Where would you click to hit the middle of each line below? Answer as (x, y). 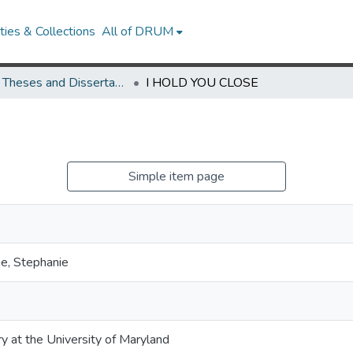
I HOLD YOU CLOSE (202, 83)
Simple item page (176, 176)
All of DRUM (138, 32)
